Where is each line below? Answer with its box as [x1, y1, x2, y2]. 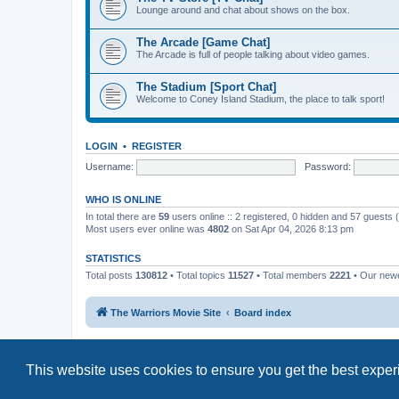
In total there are [85, 211, 159, 222]
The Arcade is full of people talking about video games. [136, 49, 370, 60]
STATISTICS [85, 253, 141, 264]
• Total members [254, 270, 330, 281]
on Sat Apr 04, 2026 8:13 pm [229, 224, 354, 234]
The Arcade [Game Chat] [136, 36, 270, 49]
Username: [85, 160, 134, 172]
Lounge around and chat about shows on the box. [136, 4, 350, 15]
